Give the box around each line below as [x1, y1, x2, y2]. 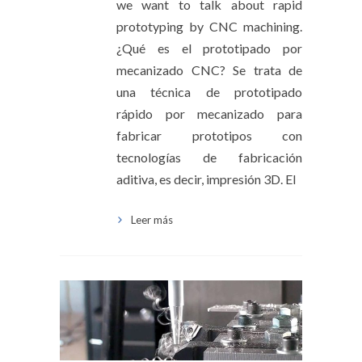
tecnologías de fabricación [116, 149, 302, 165]
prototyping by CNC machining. [116, 18, 302, 34]
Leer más [131, 213, 173, 226]
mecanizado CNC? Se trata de [116, 61, 302, 78]
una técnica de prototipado [116, 83, 302, 99]
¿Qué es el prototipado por [116, 40, 302, 56]
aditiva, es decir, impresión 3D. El [116, 170, 296, 187]
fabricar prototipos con [116, 127, 302, 143]
